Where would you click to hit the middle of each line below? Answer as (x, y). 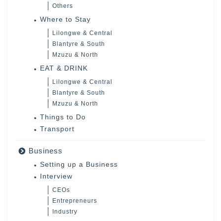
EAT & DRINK (64, 69)
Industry (65, 212)
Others (63, 6)
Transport (57, 129)
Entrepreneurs (75, 201)
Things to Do (63, 117)
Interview (56, 177)
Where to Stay (65, 20)
